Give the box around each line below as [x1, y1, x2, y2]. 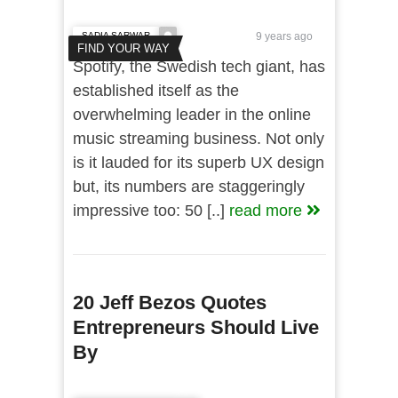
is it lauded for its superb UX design [72, 154, 324, 171]
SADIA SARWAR [81, 30, 150, 40]
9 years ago [252, 30, 313, 43]
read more [228, 202, 306, 219]
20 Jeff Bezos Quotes [72, 291, 267, 314]
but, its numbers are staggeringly [72, 178, 305, 195]
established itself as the [72, 82, 239, 99]
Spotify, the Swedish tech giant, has [72, 58, 325, 76]
